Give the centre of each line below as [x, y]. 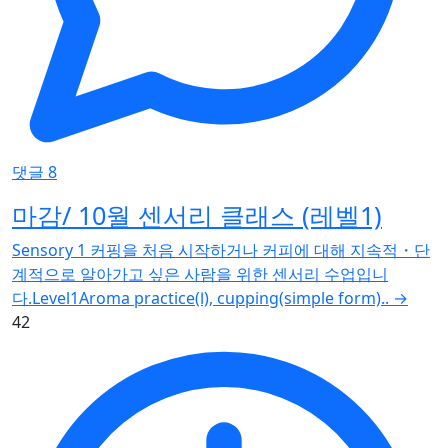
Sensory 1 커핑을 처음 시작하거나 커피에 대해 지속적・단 [221, 250]
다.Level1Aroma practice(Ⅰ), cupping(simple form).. [200, 298]
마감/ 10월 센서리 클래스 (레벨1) [197, 215]
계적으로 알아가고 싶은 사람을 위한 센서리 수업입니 [200, 274]
